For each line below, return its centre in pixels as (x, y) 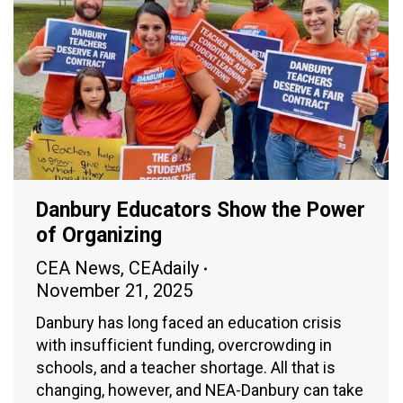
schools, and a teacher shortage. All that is (186, 368)
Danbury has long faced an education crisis (189, 323)
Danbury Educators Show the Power (201, 210)
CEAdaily (164, 269)
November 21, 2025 (114, 291)
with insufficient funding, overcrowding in (184, 345)
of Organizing (99, 236)
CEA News (78, 269)
